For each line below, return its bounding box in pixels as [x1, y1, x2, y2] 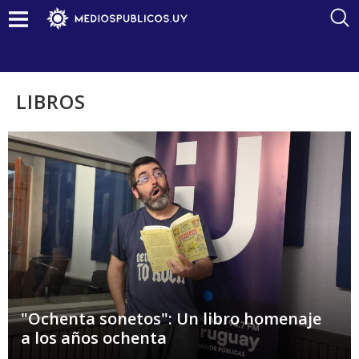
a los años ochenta [21, 326, 167, 349]
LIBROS [16, 88, 86, 115]
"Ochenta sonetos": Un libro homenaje [21, 307, 321, 329]
